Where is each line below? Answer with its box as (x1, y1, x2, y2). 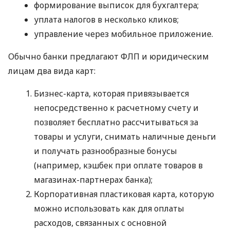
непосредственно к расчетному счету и (34, 102, 199, 113)
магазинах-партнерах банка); (34, 174, 152, 185)
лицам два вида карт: (8, 65, 95, 76)
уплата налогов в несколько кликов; (34, 13, 179, 25)
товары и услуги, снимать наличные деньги (34, 130, 216, 142)
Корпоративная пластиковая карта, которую (34, 188, 214, 200)
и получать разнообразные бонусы (34, 145, 177, 157)
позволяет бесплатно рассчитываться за (34, 116, 198, 128)
